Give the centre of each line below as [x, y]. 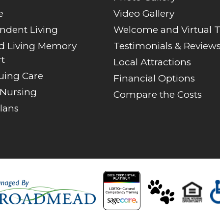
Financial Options [154, 78]
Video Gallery [144, 13]
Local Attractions [152, 62]
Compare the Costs [158, 94]
